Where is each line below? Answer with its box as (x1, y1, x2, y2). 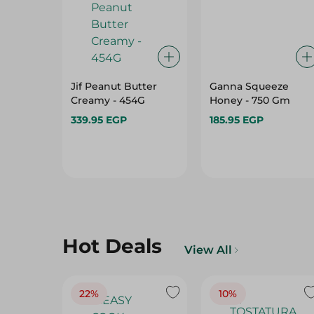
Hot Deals (62, 234, 162, 258)
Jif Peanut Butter (71, 80, 157, 93)
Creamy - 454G (71, 94, 145, 107)
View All (184, 243, 232, 257)
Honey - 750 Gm (209, 94, 290, 107)
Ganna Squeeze (209, 80, 289, 93)
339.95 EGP (71, 114, 127, 126)
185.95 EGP (209, 114, 264, 126)
